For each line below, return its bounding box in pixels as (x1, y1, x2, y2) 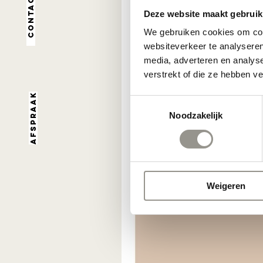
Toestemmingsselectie (130, 96, 217, 107)
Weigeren (206, 181, 245, 191)
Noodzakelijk (169, 110, 223, 121)
